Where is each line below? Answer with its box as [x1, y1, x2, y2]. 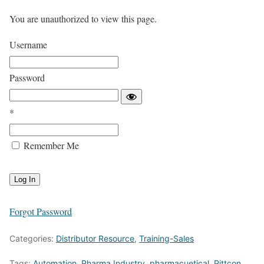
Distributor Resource [56, 233, 134, 243]
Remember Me [21, 138, 79, 151]
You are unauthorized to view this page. [9, 12, 157, 25]
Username [9, 38, 47, 51]
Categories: [9, 233, 56, 243]
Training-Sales [139, 233, 194, 243]
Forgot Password [9, 204, 72, 217]
